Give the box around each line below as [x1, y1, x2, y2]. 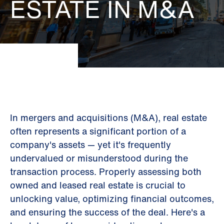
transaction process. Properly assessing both [10, 165, 201, 178]
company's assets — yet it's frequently [10, 138, 171, 151]
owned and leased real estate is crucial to [10, 178, 185, 191]
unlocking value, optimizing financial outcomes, [10, 192, 214, 205]
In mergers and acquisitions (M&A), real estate [10, 111, 207, 124]
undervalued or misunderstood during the [10, 151, 188, 164]
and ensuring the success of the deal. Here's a [10, 205, 205, 218]
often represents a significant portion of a [10, 124, 186, 137]
